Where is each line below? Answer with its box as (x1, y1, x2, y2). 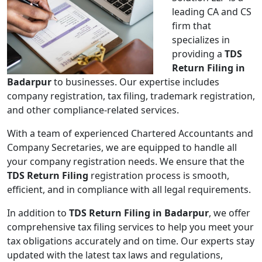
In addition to (7, 206, 69, 220)
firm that (172, 19, 211, 33)
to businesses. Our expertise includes (51, 75, 219, 89)
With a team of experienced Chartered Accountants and (7, 127, 253, 140)
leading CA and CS (172, 5, 251, 19)
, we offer (209, 206, 250, 220)
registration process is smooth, (88, 169, 229, 182)
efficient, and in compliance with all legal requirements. (7, 183, 251, 196)
